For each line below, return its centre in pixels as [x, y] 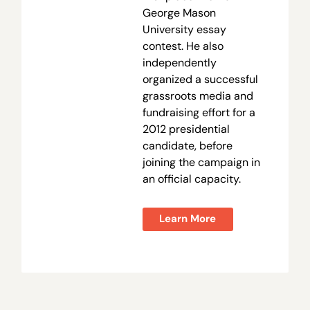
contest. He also [183, 46]
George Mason [179, 12]
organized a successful [200, 79]
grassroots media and [198, 95]
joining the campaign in [201, 162]
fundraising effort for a [199, 112]
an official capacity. [191, 179]
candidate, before [187, 145]
